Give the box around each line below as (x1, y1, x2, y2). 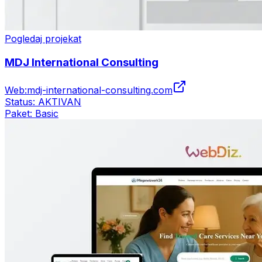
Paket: (5, 108, 35, 120)
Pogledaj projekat (5, 32, 81, 44)
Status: (5, 96, 38, 108)
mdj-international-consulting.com (27, 84, 173, 96)
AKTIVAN (38, 96, 81, 108)
